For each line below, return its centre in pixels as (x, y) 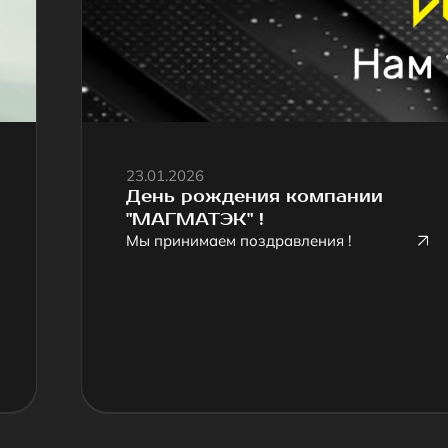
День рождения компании (190, 16)
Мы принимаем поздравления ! (176, 56)
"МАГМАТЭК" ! (136, 37)
